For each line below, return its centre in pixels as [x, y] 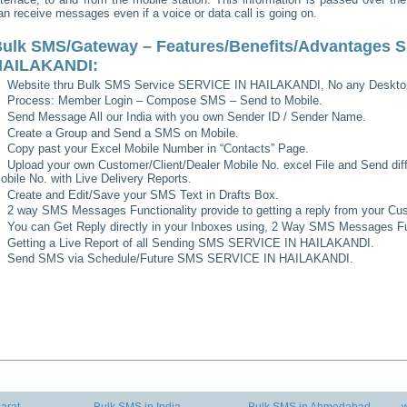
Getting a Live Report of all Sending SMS [116, 243]
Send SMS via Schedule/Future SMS [106, 259]
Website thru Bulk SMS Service [93, 84]
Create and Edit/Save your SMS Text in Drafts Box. [144, 194]
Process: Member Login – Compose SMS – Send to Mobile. [165, 101]
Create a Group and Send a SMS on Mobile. [124, 133]
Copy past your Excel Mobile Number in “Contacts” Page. [159, 149]
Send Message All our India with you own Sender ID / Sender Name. [187, 116]
